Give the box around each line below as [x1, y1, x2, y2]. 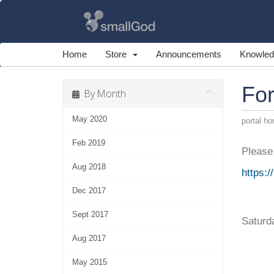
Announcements [156, 49, 221, 59]
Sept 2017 [72, 210, 108, 219]
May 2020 [72, 114, 107, 124]
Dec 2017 [72, 186, 106, 195]
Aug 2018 [72, 162, 106, 171]
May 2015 [72, 257, 107, 267]
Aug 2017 [72, 234, 106, 243]
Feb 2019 [72, 138, 105, 147]
